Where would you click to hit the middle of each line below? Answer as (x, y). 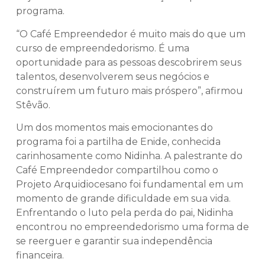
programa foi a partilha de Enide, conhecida (118, 142)
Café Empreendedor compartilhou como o (117, 170)
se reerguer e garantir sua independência (114, 241)
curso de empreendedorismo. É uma (103, 48)
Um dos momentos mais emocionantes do (114, 128)
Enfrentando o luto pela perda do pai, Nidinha (125, 213)
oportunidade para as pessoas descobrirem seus (129, 62)
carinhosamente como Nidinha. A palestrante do (129, 156)
